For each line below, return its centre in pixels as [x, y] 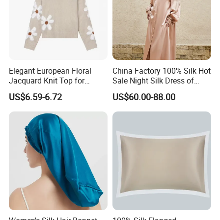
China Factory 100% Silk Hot [161, 70]
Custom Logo [136, 90]
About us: [34, 52]
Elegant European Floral [50, 70]
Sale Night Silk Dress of [153, 80]
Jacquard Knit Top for [47, 80]
